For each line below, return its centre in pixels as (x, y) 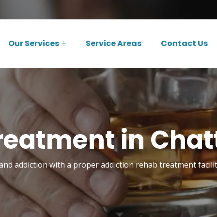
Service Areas (114, 43)
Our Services (34, 43)
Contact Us (184, 43)
